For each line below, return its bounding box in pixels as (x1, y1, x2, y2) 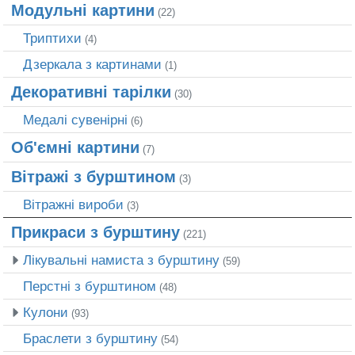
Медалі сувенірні (23, 112, 128, 128)
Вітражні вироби (23, 197, 124, 213)
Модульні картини (11, 2, 155, 20)
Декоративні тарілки (11, 83, 171, 101)
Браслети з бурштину (23, 330, 158, 347)
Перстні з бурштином (23, 278, 156, 295)
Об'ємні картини (11, 139, 139, 157)
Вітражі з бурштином (11, 168, 176, 186)
